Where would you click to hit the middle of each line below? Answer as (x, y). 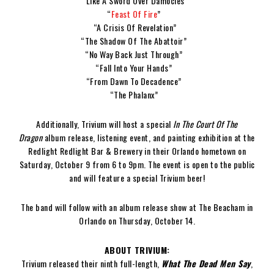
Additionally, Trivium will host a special (105, 124)
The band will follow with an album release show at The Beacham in (137, 207)
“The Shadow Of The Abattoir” (137, 40)
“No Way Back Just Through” (137, 54)
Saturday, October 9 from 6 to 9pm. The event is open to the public (137, 164)
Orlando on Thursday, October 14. (137, 220)
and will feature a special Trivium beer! (137, 177)
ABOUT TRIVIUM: (137, 250)
